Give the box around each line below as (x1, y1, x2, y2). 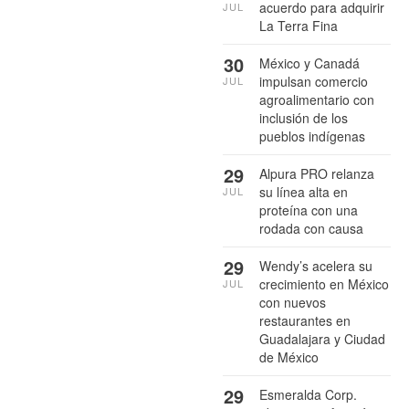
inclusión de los (259, 108, 348, 127)
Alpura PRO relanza (259, 163, 374, 183)
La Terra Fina (259, 16, 338, 35)
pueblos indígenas (259, 126, 365, 145)
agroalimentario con (259, 89, 374, 109)
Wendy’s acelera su (259, 256, 372, 275)
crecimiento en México (259, 274, 389, 293)
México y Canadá (259, 53, 360, 72)
